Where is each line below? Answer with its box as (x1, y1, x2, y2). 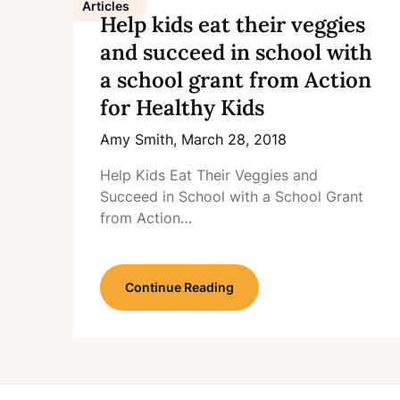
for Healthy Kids (100, 94, 264, 121)
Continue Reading (125, 279, 234, 295)
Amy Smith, (100, 130, 181, 148)
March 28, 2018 (181, 130, 287, 148)
